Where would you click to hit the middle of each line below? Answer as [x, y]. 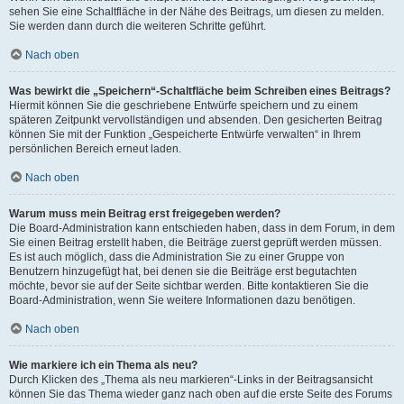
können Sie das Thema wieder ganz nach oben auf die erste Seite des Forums [201, 394]
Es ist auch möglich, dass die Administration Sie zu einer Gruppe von [177, 257]
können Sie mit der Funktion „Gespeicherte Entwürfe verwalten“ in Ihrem [185, 134]
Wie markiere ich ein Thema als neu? [103, 365]
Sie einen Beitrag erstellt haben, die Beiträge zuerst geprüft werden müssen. [195, 243]
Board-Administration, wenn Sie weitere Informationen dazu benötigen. [182, 300]
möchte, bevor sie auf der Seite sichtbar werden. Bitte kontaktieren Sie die [189, 286]
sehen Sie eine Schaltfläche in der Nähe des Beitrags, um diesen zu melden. [197, 12]
